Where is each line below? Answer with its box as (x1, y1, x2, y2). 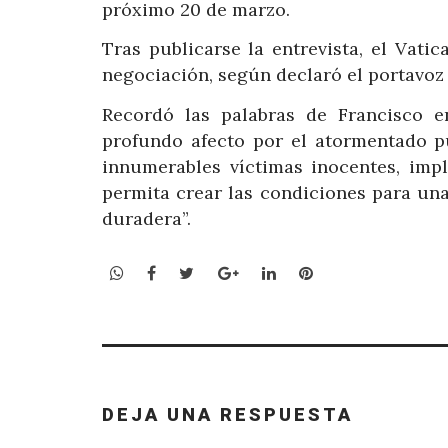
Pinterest (311, 262, 384, 283)
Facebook (155, 262, 229, 283)
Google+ (237, 262, 302, 283)
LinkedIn (274, 262, 342, 283)
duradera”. (102, 206, 191, 230)
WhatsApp (123, 262, 202, 283)
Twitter (193, 262, 253, 283)
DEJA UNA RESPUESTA (102, 403, 353, 425)
